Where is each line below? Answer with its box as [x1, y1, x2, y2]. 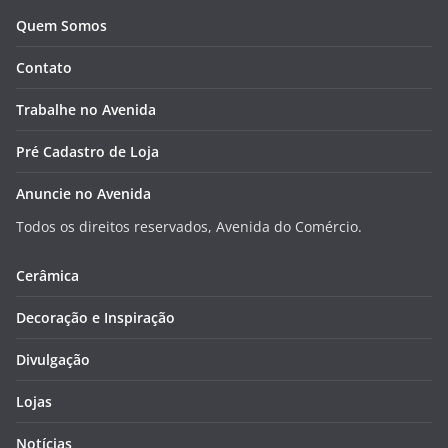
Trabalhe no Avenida [16, 99, 156, 119]
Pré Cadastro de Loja [16, 141, 159, 161]
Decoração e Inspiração [16, 307, 175, 327]
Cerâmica [16, 265, 79, 285]
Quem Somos [16, 15, 107, 35]
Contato [16, 57, 72, 77]
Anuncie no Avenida [16, 183, 151, 203]
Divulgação [16, 349, 90, 369]
